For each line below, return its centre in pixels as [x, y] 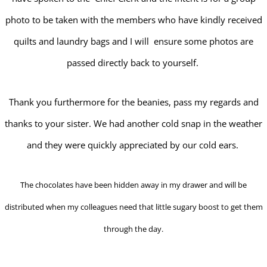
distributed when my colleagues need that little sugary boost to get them [133, 207]
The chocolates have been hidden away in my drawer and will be [133, 184]
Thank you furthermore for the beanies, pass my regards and [133, 102]
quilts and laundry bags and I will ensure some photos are [133, 41]
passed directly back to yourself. [133, 62]
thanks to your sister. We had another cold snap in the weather [133, 123]
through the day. [133, 229]
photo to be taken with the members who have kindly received [133, 19]
